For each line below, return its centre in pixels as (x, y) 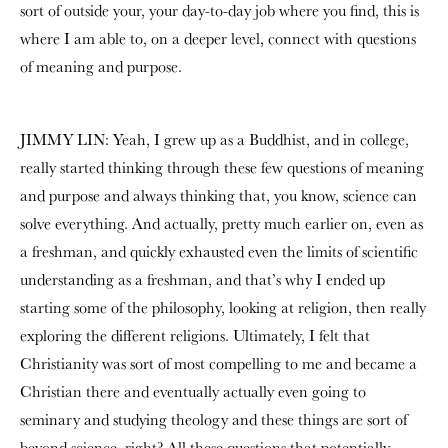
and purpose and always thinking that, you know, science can (218, 195)
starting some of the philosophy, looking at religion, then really (223, 307)
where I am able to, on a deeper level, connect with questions (218, 38)
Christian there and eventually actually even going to (193, 391)
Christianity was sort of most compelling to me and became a (218, 363)
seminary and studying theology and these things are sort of (213, 419)
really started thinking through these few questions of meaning (222, 167)
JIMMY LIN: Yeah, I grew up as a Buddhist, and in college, (214, 139)
